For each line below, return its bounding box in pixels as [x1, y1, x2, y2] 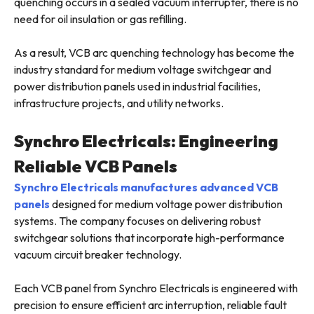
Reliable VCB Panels [14, 156, 177, 177]
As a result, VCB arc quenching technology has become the [14, 46, 294, 60]
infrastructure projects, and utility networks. [14, 96, 224, 111]
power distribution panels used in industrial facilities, [14, 79, 261, 94]
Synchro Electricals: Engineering [14, 130, 278, 152]
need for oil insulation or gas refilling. [14, 12, 186, 27]
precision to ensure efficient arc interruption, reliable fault [14, 298, 287, 313]
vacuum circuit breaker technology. [14, 247, 182, 262]
